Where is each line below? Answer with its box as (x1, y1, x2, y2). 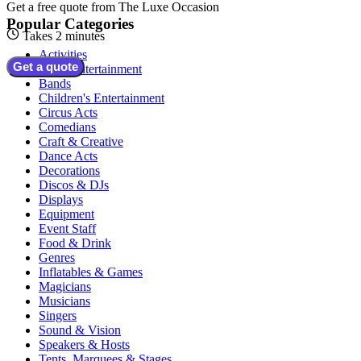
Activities (39, 48, 87, 62)
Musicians (39, 294, 90, 309)
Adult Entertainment (39, 62, 142, 77)
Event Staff (39, 222, 96, 236)
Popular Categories (6, 15, 134, 32)
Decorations (39, 164, 100, 178)
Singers (39, 309, 77, 323)
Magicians (39, 280, 91, 294)
